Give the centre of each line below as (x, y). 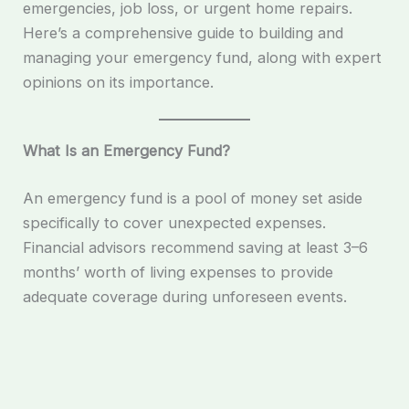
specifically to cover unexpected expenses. (175, 222)
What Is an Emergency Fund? (127, 151)
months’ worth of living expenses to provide (178, 272)
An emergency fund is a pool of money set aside (193, 198)
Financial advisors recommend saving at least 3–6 (196, 247)
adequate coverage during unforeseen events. (185, 296)
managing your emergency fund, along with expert (203, 57)
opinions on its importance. (119, 82)
